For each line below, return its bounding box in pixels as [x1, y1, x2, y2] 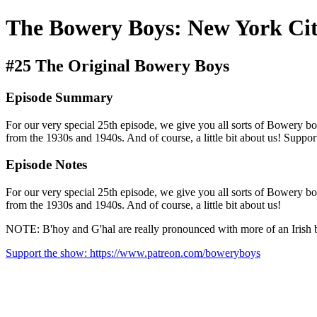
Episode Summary [6, 89, 113, 105]
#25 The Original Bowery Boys [6, 56, 229, 75]
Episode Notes [6, 157, 87, 173]
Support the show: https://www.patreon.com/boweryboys [6, 246, 260, 259]
